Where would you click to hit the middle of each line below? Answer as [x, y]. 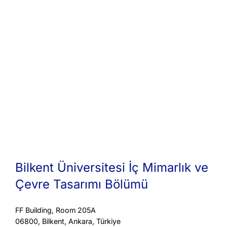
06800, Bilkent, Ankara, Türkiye [68, 221]
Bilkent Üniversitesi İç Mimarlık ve [112, 167]
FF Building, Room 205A [55, 210]
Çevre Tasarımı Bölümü [82, 184]
